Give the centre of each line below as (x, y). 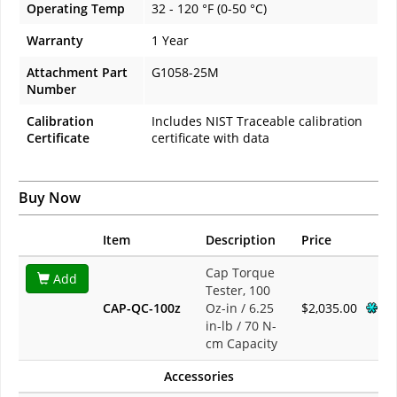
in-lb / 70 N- (241, 326)
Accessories (198, 377)
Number (51, 90)
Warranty (55, 41)
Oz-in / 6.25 (240, 308)
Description (241, 240)
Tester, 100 (238, 291)
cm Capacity (241, 344)
